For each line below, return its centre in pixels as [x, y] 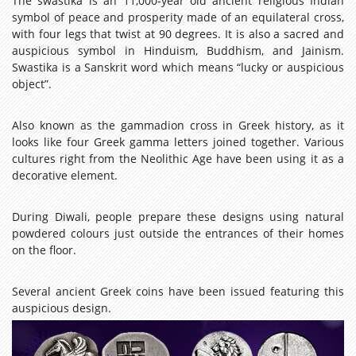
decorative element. [65, 175]
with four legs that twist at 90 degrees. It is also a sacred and [178, 33]
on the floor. [44, 250]
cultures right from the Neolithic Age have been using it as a [178, 158]
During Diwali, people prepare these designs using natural [178, 216]
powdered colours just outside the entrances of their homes [178, 233]
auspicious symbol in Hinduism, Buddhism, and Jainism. [178, 50]
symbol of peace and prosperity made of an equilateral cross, [178, 17]
